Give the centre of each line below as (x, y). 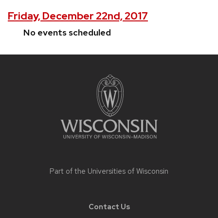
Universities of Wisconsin (128, 172)
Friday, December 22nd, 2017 (78, 16)
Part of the (69, 172)
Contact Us (109, 207)
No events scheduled (67, 33)
